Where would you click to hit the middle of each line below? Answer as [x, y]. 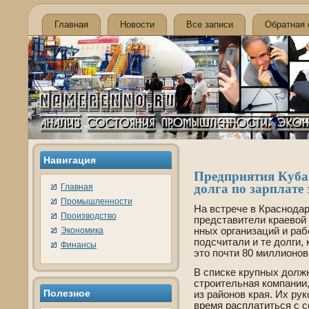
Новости [137, 24]
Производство [89, 216]
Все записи [210, 24]
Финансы [79, 245]
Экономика [82, 230]
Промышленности [97, 201]
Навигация [70, 160]
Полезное [67, 293]
